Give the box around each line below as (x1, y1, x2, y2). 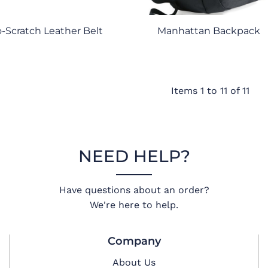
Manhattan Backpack (157, 25, 260, 36)
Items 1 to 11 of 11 (170, 84, 249, 96)
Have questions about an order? (59, 184, 209, 196)
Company (107, 234, 161, 248)
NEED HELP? (78, 146, 190, 167)
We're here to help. (90, 199, 178, 211)
